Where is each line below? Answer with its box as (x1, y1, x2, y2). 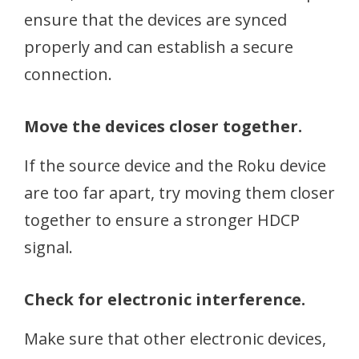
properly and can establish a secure (24, 36, 293, 58)
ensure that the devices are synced (24, 9, 287, 30)
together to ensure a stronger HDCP (24, 209, 300, 231)
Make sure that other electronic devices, (24, 328, 326, 349)
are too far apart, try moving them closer (24, 182, 335, 204)
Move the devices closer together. (24, 115, 302, 137)
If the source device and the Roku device (24, 155, 326, 176)
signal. (24, 236, 73, 258)
